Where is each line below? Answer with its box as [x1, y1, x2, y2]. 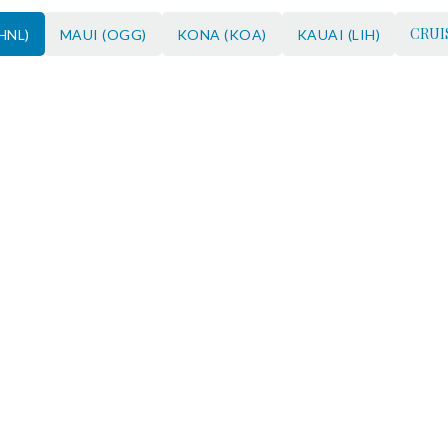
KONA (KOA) [176, 25, 267, 43]
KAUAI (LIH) [296, 25, 381, 43]
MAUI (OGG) [59, 25, 147, 43]
